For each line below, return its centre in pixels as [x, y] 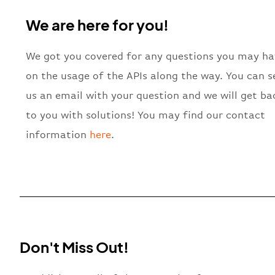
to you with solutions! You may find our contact [145, 115]
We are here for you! [97, 24]
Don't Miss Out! [74, 246]
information [58, 134]
